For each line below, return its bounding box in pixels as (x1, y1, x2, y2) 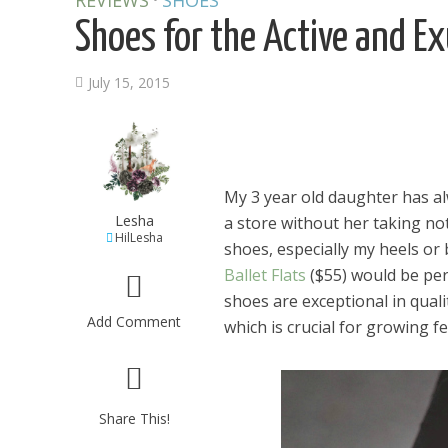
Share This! (98, 409, 170, 428)
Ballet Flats (223, 264, 306, 286)
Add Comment (87, 312, 182, 331)
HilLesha (114, 229, 163, 246)
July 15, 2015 (88, 73, 170, 92)
